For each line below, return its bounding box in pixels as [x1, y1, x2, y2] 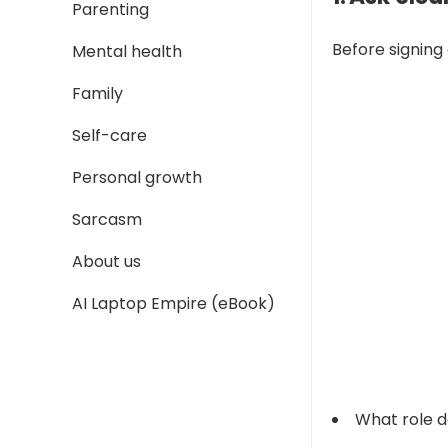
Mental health [72, 40, 182, 63]
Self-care [72, 124, 147, 147]
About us [72, 250, 141, 273]
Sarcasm [72, 208, 142, 231]
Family [72, 82, 123, 105]
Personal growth [72, 166, 202, 189]
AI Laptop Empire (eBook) [72, 292, 275, 315]
